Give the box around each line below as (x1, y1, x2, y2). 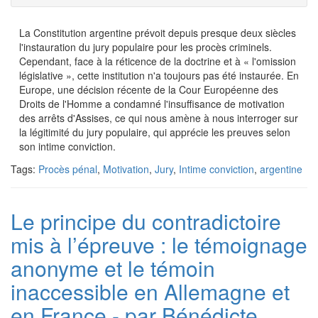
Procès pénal (38, 162, 97, 176)
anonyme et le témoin (11, 253, 215, 283)
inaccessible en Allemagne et (11, 276, 290, 307)
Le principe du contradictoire (11, 206, 281, 236)
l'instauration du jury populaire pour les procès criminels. (19, 40, 272, 54)
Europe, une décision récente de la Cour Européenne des (19, 82, 278, 97)
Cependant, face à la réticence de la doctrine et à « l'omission (19, 54, 296, 68)
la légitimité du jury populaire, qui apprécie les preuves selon (19, 125, 290, 139)
